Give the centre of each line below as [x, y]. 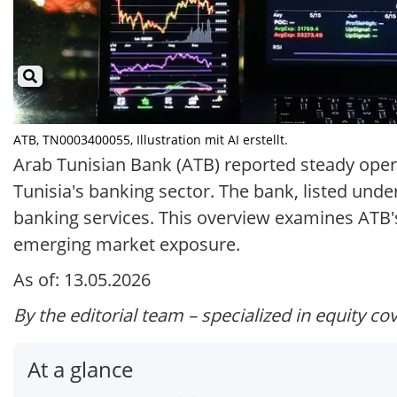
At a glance [80, 370]
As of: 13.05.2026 [82, 280]
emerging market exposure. [127, 245]
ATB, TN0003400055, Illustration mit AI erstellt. [151, 140]
